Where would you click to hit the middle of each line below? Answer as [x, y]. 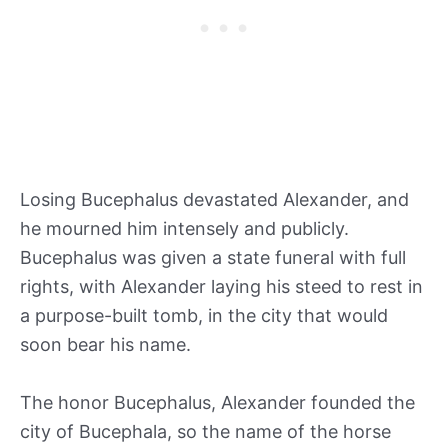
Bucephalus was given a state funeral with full [213, 257]
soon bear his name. [108, 344]
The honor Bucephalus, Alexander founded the [217, 402]
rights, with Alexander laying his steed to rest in [221, 286]
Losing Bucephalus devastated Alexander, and [214, 199]
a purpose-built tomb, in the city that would [204, 315]
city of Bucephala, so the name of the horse [205, 431]
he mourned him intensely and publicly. [184, 228]
